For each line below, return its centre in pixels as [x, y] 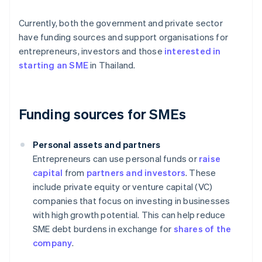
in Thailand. [112, 65]
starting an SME [54, 65]
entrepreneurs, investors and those [92, 51]
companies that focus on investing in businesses [132, 201]
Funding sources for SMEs [103, 114]
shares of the [202, 229]
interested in [193, 51]
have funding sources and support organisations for [124, 37]
